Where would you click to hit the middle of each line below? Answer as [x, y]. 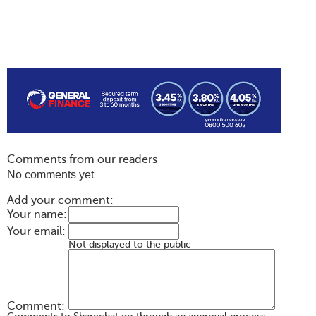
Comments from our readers [82, 160]
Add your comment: [60, 201]
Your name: [37, 215]
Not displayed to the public [130, 245]
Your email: [36, 232]
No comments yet [50, 175]
